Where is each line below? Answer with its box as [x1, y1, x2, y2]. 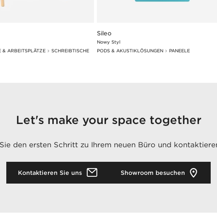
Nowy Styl [97, 39, 121, 45]
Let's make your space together [15, 113, 201, 127]
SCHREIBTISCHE [51, 48, 89, 54]
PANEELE [169, 48, 190, 54]
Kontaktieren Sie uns [18, 169, 82, 177]
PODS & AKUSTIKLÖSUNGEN [97, 48, 163, 54]
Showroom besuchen [120, 169, 185, 177]
